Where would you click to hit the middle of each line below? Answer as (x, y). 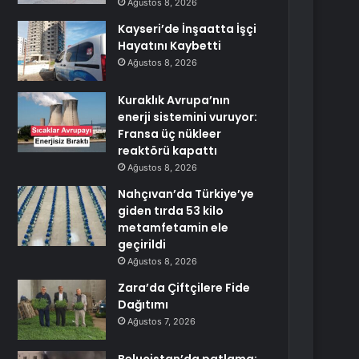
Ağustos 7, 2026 (162, 321)
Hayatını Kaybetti (170, 46)
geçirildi (142, 244)
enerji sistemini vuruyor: (188, 117)
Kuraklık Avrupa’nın (174, 100)
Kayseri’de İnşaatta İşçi (188, 29)
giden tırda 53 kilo (171, 211)
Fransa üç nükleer (170, 134)
